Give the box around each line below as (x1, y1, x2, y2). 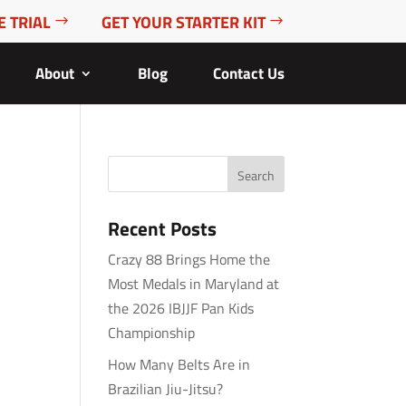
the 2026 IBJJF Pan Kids (108, 297, 255, 319)
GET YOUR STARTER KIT (101, 9, 266, 34)
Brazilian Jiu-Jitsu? (108, 378, 224, 400)
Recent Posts (108, 214, 217, 243)
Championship (108, 322, 196, 343)
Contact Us (212, 62, 285, 85)
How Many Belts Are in (108, 353, 251, 375)
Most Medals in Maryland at (108, 273, 280, 295)
